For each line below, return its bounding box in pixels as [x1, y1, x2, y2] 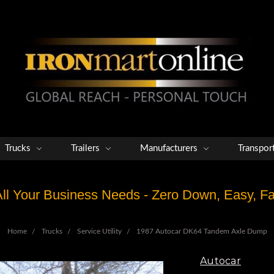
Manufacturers [140, 144, 200, 153]
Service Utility [76, 228, 122, 235]
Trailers [71, 144, 102, 153]
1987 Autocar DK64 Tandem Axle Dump [136, 228, 267, 235]
